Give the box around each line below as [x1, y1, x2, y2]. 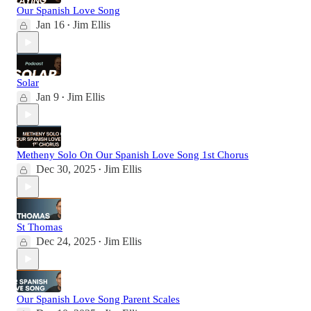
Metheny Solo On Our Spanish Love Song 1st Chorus [17, 149, 249, 161]
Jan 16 [36, 19, 65, 31]
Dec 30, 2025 [36, 163, 96, 176]
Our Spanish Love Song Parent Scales [17, 294, 180, 305]
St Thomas [17, 221, 62, 233]
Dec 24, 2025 [36, 235, 96, 248]
